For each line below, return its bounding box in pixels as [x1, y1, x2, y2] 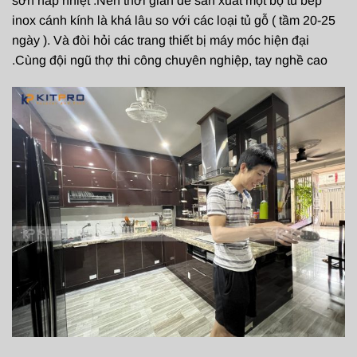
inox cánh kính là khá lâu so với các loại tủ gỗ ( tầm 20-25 [12, 14, 335, 28]
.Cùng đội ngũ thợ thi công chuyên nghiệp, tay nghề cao [12, 53, 328, 68]
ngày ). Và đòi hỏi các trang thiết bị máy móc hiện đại [12, 33, 309, 48]
